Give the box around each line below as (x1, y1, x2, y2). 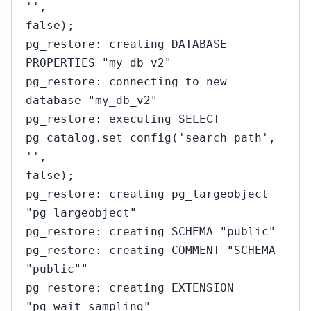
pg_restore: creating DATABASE (26, 37, 227, 51)
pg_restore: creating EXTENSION (26, 281, 234, 294)
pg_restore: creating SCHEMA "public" (26, 225, 276, 238)
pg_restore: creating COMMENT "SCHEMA (26, 244, 276, 257)
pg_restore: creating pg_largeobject (26, 187, 269, 201)
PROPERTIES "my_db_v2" (26, 56, 171, 69)
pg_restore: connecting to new (26, 75, 227, 88)
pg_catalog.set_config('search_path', (26, 131, 276, 144)
